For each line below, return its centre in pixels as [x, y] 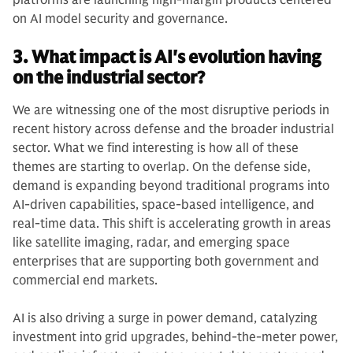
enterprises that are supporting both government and [166, 262]
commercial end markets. [87, 281]
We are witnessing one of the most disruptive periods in [171, 110]
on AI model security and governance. [120, 19]
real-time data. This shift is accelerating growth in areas [172, 224]
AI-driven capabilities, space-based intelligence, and [163, 205]
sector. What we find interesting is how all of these [156, 148]
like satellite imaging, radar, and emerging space [151, 243]
